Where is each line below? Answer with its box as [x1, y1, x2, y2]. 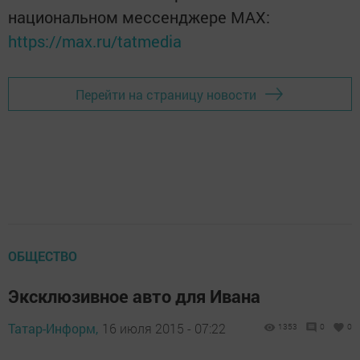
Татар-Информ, [8, 320, 98, 337]
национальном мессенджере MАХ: [8, 6, 270, 27]
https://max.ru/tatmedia [8, 31, 182, 51]
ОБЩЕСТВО [8, 247, 77, 264]
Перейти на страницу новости [76, 85, 256, 103]
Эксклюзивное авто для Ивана [8, 284, 260, 308]
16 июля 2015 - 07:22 [102, 320, 226, 337]
